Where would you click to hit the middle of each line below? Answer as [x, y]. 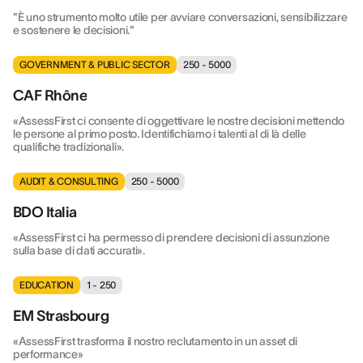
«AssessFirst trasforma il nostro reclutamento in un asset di [156, 341]
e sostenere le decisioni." [74, 30]
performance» [48, 354]
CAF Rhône [50, 96]
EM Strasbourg [61, 316]
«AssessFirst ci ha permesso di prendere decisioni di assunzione [171, 237]
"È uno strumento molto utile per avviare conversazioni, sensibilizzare [180, 17]
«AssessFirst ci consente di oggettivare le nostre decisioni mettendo [179, 121]
